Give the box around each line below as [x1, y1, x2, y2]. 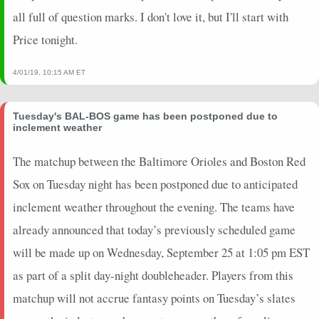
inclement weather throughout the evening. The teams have [13, 198, 295, 215]
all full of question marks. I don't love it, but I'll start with [13, 8, 288, 25]
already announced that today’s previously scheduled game [13, 221, 296, 238]
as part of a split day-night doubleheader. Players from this [13, 266, 293, 283]
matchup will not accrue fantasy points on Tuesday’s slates [13, 289, 296, 306]
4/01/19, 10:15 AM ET [13, 68, 85, 76]
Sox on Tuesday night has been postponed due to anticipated [13, 175, 298, 192]
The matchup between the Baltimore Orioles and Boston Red [13, 152, 305, 169]
